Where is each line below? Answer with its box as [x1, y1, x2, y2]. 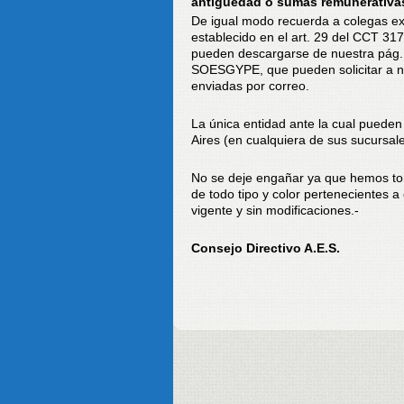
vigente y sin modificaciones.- [191, 203, 359, 217]
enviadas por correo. [191, 78, 309, 93]
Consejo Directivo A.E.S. [191, 241, 340, 255]
